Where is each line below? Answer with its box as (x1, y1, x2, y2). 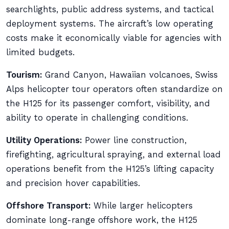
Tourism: (6, 70, 42, 80)
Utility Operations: (6, 135, 82, 145)
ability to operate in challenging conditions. (6, 113, 188, 123)
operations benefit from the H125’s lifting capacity (6, 164, 214, 174)
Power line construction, (82, 135, 187, 145)
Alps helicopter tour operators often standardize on (6, 84, 223, 94)
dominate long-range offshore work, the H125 (6, 215, 197, 225)
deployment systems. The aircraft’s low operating (6, 19, 213, 29)
